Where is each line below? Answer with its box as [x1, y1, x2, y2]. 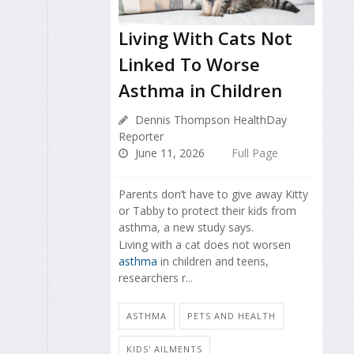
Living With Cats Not [119, 25, 292, 50]
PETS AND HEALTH [187, 310, 276, 322]
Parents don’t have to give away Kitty [119, 186, 308, 201]
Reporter [119, 128, 164, 144]
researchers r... [119, 269, 193, 285]
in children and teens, [157, 253, 269, 269]
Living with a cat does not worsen [119, 236, 291, 252]
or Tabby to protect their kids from [119, 202, 296, 218]
